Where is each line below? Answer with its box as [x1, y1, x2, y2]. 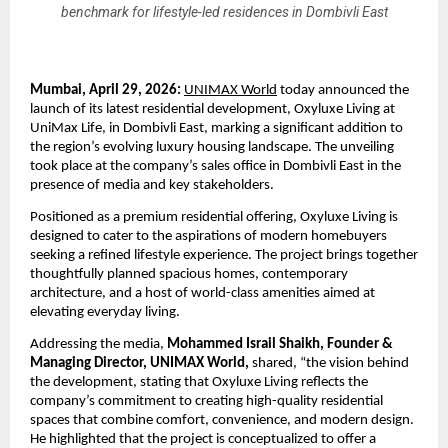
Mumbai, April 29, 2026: [30, 82, 181, 98]
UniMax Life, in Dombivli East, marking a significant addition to [30, 120, 403, 136]
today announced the [277, 82, 409, 98]
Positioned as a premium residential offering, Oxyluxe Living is [30, 209, 398, 225]
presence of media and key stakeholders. [30, 177, 274, 193]
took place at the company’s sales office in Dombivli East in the [30, 158, 401, 174]
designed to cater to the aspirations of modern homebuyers [30, 228, 387, 244]
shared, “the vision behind [249, 356, 409, 372]
